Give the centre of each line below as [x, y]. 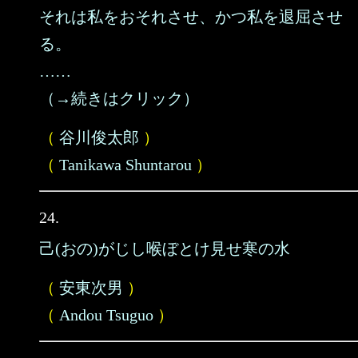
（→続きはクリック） [119, 98]
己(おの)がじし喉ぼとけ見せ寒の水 [165, 249]
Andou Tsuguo [106, 315]
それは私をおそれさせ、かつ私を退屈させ [191, 17]
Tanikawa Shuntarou [125, 165]
